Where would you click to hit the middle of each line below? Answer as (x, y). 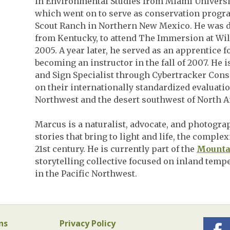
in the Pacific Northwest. (87, 173)
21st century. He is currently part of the (116, 149)
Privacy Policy (88, 223)
